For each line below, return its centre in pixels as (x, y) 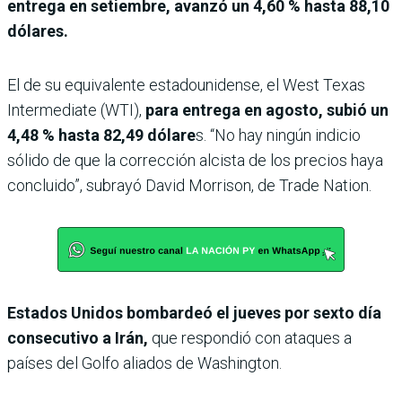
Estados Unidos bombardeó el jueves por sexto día (194, 312)
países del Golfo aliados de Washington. (144, 363)
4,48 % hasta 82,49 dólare (101, 135)
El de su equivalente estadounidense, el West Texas (186, 84)
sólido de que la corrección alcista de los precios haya (195, 160)
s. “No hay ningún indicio (278, 135)
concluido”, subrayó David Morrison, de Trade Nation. (189, 185)
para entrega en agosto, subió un (265, 109)
